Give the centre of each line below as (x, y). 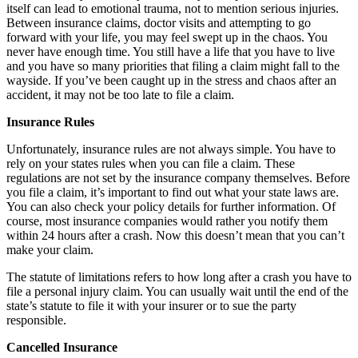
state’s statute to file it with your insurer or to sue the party (151, 305)
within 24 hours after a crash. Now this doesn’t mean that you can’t (175, 235)
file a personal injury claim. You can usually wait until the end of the (177, 291)
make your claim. (50, 249)
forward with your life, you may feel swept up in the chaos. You (167, 37)
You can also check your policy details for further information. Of (171, 206)
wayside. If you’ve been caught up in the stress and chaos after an (171, 80)
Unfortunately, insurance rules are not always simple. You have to (171, 149)
